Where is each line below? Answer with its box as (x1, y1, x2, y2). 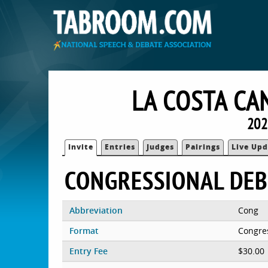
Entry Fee (69, 245, 108, 257)
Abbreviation (69, 204, 123, 216)
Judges (147, 141, 175, 152)
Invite (68, 141, 94, 152)
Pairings (185, 141, 221, 152)
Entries (105, 141, 136, 152)
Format (69, 224, 99, 236)
